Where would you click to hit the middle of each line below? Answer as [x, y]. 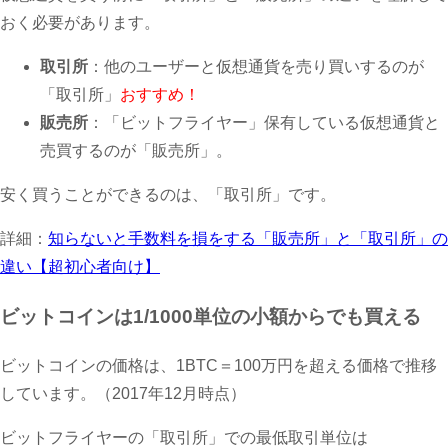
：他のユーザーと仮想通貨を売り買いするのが [256, 67]
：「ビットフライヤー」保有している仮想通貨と [264, 123]
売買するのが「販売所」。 [136, 151]
